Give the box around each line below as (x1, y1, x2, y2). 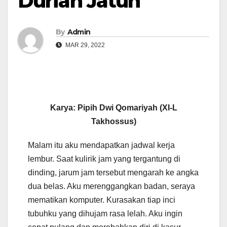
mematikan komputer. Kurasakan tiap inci (28, 196, 175, 205)
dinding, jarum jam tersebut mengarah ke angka (28, 168, 199, 177)
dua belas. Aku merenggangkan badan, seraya (28, 182, 195, 191)
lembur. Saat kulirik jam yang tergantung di (28, 155, 180, 164)
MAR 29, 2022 (64, 42, 105, 49)
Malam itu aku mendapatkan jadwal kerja (28, 141, 175, 150)
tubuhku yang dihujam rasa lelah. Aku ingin (28, 209, 182, 218)
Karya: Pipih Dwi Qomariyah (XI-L (50, 103, 177, 112)
